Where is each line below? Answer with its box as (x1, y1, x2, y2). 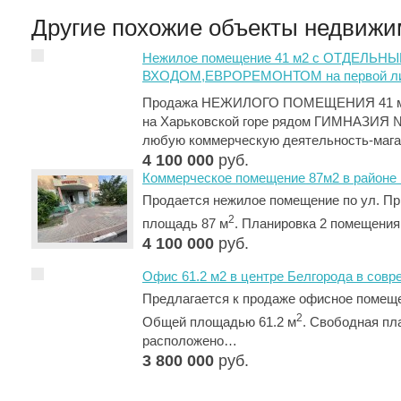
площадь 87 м (142, 217, 228, 232)
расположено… (142, 334, 237, 349)
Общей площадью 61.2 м (142, 315, 296, 330)
